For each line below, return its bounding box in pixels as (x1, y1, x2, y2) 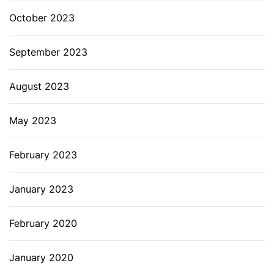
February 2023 (9, 148, 77, 161)
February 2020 (9, 217, 77, 229)
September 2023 (9, 45, 87, 58)
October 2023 (9, 11, 75, 24)
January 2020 (9, 251, 73, 264)
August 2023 (9, 80, 69, 92)
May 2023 (9, 114, 56, 127)
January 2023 (9, 182, 73, 195)
